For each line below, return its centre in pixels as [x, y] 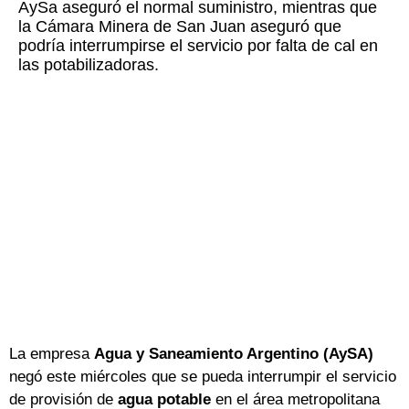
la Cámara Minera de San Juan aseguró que [180, 27]
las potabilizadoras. [89, 65]
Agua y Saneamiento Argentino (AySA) [234, 354]
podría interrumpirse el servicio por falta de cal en [198, 46]
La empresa [52, 354]
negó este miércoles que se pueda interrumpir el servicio [203, 377]
